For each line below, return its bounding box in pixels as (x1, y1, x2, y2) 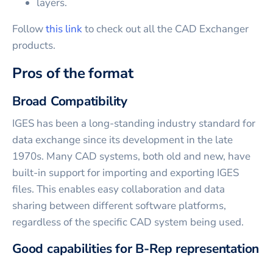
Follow (12, 22, 46, 37)
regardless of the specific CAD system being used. (12, 215, 244, 230)
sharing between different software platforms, (12, 199, 226, 213)
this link (46, 22, 82, 37)
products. (12, 38, 55, 53)
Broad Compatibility (12, 93, 128, 110)
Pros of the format (12, 63, 133, 83)
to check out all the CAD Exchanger (82, 22, 249, 37)
